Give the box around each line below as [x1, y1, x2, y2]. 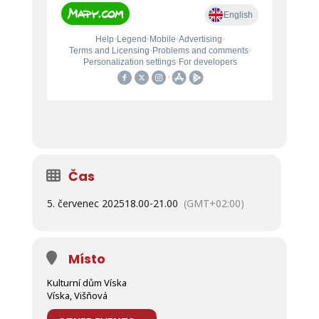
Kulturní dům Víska [46, 276, 127, 290]
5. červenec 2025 [46, 197, 125, 211]
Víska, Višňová [46, 289, 108, 303]
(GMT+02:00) [183, 197, 244, 211]
